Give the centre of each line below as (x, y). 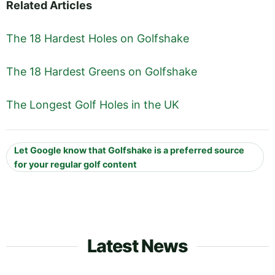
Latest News (137, 246)
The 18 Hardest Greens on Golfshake (102, 72)
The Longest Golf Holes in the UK (93, 105)
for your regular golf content (76, 164)
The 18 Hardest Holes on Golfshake (98, 38)
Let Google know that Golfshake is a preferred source (129, 150)
